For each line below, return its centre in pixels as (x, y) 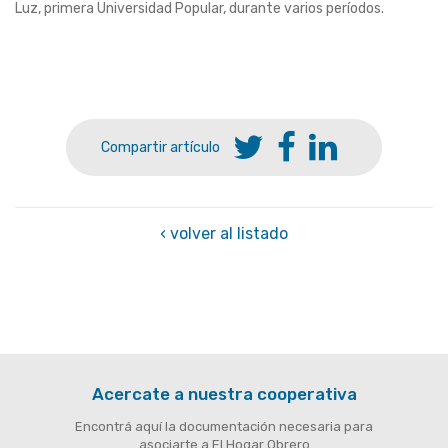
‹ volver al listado (224, 234)
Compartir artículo (160, 147)
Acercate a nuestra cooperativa (224, 394)
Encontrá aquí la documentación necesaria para (224, 427)
